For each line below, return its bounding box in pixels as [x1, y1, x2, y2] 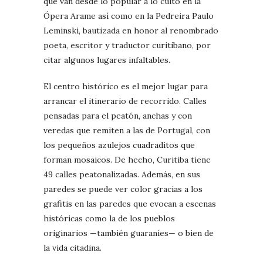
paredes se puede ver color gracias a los [43, 184, 203, 195]
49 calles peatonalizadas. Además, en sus [43, 169, 200, 180]
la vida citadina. [43, 242, 102, 254]
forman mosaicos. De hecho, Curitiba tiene [43, 154, 211, 166]
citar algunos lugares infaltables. [43, 55, 170, 66]
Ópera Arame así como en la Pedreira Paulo [43, 11, 214, 22]
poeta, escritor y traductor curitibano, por [43, 40, 211, 51]
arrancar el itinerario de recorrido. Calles [43, 96, 207, 107]
